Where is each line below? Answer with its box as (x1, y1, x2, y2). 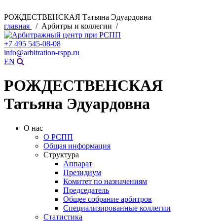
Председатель (63, 185, 109, 194)
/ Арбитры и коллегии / (32, 22, 126, 30)
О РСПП (43, 132, 73, 141)
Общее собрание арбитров (63, 194, 152, 203)
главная (4, 22, 32, 30)
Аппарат (63, 159, 92, 168)
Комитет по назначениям (63, 177, 147, 185)
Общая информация (43, 141, 110, 150)
